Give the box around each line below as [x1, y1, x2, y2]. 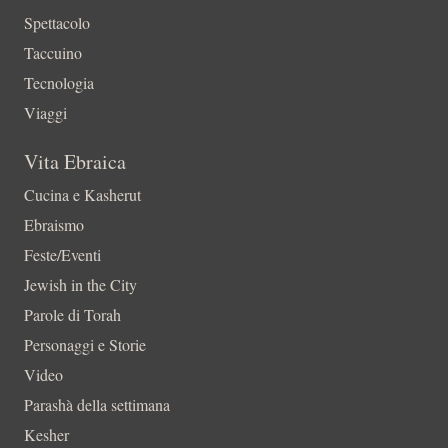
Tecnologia [24, 72, 94, 94]
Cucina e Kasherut [24, 184, 141, 206]
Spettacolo [24, 12, 90, 34]
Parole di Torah [24, 304, 121, 326]
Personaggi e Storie [24, 334, 146, 356]
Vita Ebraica [24, 148, 126, 176]
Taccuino [24, 42, 82, 64]
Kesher [24, 424, 69, 446]
